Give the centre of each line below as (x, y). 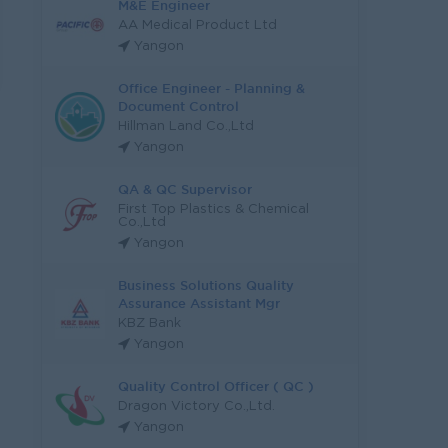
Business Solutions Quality (206, 285)
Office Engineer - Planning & (211, 88)
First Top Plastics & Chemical (213, 209)
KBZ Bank (149, 323)
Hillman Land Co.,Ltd (186, 126)
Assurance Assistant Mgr (199, 303)
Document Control (178, 106)
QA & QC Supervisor (185, 189)
